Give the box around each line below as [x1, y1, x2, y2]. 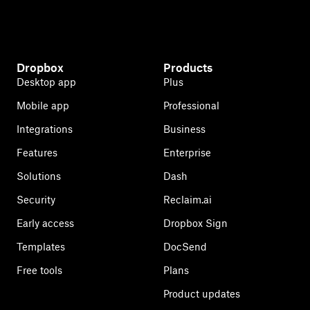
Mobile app [17, 100, 69, 111]
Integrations [17, 123, 73, 135]
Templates [17, 241, 65, 253]
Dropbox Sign [163, 217, 228, 229]
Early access [17, 217, 74, 229]
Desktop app [17, 76, 76, 88]
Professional [163, 100, 219, 111]
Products [163, 61, 212, 75]
